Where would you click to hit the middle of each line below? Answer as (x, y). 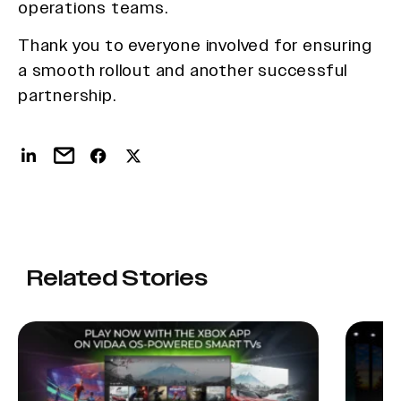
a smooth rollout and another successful (183, 70)
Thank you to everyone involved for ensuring (195, 45)
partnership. (67, 95)
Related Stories (117, 278)
